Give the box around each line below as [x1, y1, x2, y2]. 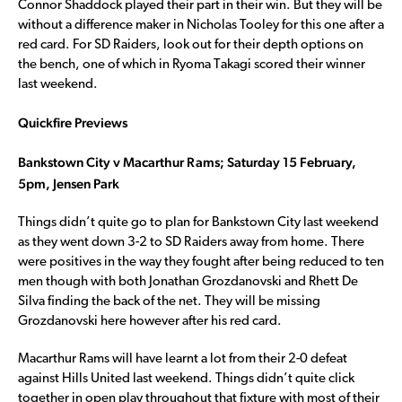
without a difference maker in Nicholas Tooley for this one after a [18, 18, 384, 32]
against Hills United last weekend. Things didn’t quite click [18, 371, 354, 386]
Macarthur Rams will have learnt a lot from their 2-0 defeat [18, 352, 347, 366]
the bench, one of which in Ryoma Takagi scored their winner [18, 57, 365, 72]
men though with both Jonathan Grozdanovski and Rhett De [18, 275, 358, 289]
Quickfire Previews [18, 114, 127, 130]
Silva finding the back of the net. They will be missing [18, 294, 320, 309]
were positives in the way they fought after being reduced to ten [18, 255, 384, 269]
